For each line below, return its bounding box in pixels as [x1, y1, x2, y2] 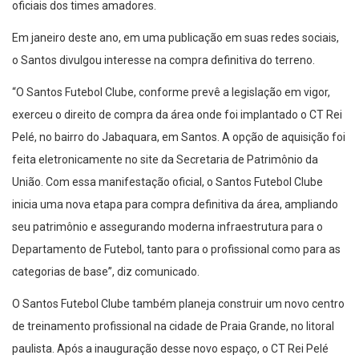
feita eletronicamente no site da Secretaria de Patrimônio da [12, 153, 318, 167]
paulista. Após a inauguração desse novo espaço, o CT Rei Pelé [12, 342, 329, 356]
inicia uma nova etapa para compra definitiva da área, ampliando [12, 198, 338, 212]
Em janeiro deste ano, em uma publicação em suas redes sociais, [12, 31, 339, 45]
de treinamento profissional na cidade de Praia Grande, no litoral [12, 320, 334, 333]
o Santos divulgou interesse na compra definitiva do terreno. [12, 54, 315, 67]
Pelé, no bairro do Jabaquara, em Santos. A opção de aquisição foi [12, 131, 345, 144]
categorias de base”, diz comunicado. [12, 265, 200, 279]
